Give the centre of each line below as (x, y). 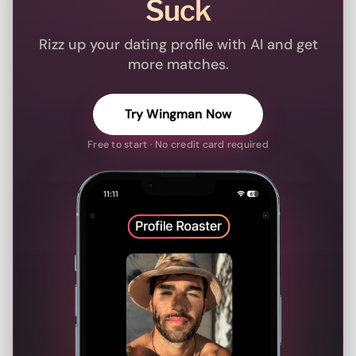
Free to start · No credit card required (178, 145)
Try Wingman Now (178, 115)
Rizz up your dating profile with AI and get (178, 45)
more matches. (178, 65)
